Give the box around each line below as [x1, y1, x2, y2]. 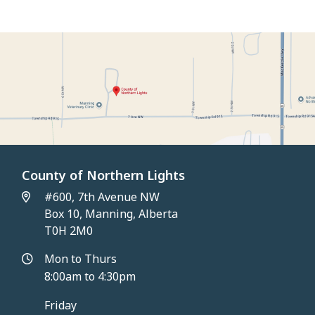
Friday [44, 297, 77, 314]
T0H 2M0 [44, 223, 94, 239]
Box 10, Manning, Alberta [44, 206, 179, 222]
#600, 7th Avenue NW [44, 189, 160, 205]
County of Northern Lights [22, 167, 186, 184]
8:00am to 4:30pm [44, 269, 136, 285]
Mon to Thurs [44, 251, 117, 267]
